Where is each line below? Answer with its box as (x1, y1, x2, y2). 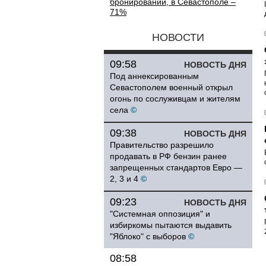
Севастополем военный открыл (110, 83, 233, 92)
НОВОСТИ (152, 31, 204, 43)
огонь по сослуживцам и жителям (110, 94, 240, 103)
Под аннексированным (110, 71, 199, 81)
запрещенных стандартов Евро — (110, 163, 242, 172)
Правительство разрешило (110, 140, 214, 150)
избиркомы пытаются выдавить (110, 220, 232, 230)
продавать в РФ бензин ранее (110, 151, 227, 161)
